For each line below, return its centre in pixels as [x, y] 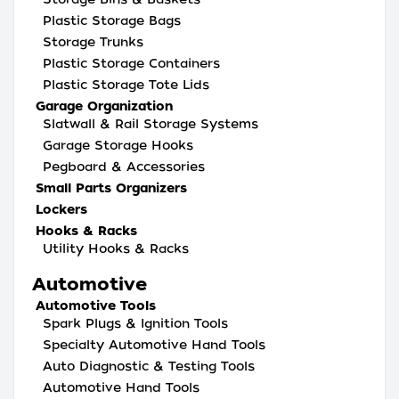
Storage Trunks [93, 42]
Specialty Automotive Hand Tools [154, 345]
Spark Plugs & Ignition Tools [135, 323]
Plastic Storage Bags [112, 20]
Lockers [61, 209]
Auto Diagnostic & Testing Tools [149, 366]
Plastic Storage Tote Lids [126, 85]
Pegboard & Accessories [124, 167]
